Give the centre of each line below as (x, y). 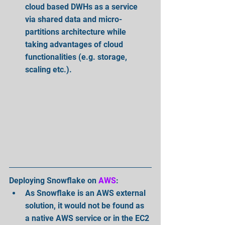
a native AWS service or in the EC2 (88, 218)
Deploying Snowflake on (54, 181)
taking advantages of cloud (75, 44)
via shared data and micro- (74, 19)
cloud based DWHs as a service (82, 7)
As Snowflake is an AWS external (86, 193)
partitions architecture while (77, 32)
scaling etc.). (50, 70)
